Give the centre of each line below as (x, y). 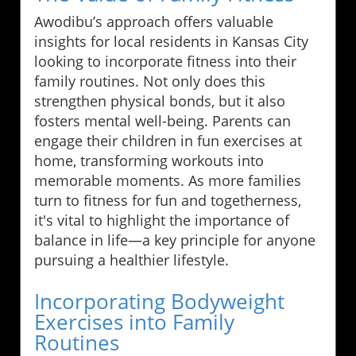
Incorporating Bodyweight (159, 302)
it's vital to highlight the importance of (162, 221)
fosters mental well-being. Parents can (163, 121)
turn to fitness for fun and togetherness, (168, 201)
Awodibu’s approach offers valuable (154, 22)
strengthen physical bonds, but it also (160, 101)
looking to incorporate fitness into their (165, 62)
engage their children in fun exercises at (168, 141)
